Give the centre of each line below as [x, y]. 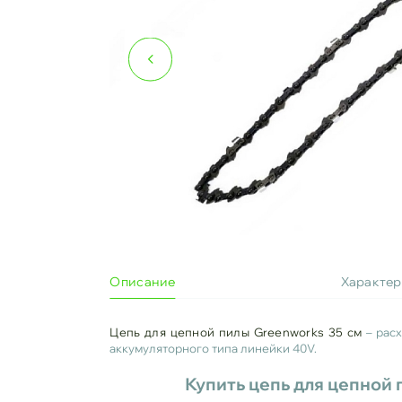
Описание [143, 282]
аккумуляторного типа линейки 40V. [214, 349]
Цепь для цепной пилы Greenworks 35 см [236, 332]
